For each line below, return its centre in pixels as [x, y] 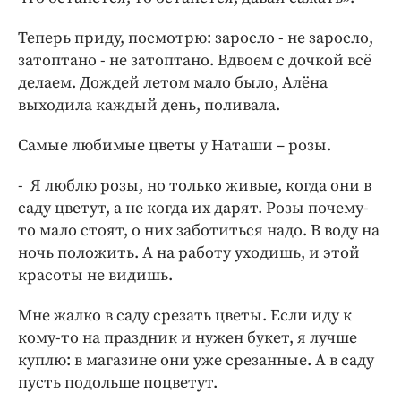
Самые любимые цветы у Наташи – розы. [175, 145]
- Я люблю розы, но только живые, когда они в [195, 185]
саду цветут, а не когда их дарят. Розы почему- [193, 208]
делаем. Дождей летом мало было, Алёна [173, 82]
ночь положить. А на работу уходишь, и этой [189, 252]
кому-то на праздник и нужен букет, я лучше [188, 337]
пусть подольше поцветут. [118, 382]
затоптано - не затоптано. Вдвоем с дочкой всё [195, 60]
